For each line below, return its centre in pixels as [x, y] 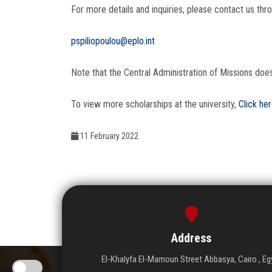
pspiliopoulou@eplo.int [113, 41]
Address [192, 238]
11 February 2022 [108, 136]
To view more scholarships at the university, [155, 104]
